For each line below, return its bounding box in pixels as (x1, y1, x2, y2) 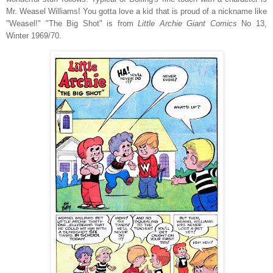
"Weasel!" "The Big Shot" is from (6, 18, 138, 28)
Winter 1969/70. (6, 30, 62, 40)
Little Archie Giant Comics (138, 18, 237, 28)
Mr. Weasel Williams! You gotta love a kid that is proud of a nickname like (6, 6, 267, 16)
